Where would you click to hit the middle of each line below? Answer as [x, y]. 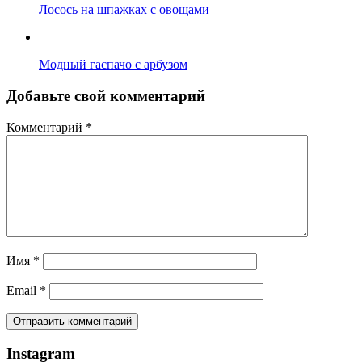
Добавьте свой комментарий [106, 96]
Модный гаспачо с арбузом [113, 65]
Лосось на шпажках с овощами [124, 10]
